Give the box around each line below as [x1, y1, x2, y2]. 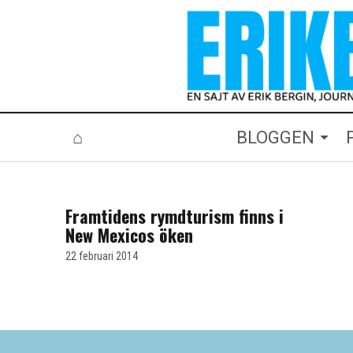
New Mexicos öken [65, 222, 193, 248]
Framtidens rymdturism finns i [65, 203, 284, 229]
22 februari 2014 [65, 249, 138, 262]
